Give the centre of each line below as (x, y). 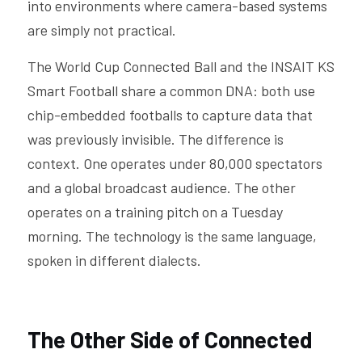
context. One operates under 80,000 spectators (175, 163)
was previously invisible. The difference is (156, 139)
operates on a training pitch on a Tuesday (155, 212)
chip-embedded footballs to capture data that (170, 115)
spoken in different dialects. (114, 260)
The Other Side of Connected (170, 339)
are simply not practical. (102, 30)
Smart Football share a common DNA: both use (171, 90)
